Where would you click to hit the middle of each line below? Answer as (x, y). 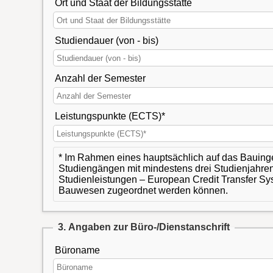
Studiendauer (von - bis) (106, 40)
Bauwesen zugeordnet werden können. (143, 190)
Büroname (77, 250)
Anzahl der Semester (100, 78)
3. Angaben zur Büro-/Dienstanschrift (144, 227)
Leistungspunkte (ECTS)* (110, 116)
